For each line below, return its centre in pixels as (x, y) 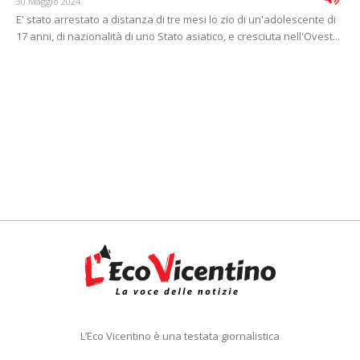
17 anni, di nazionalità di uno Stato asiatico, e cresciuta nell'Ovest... (178, 37)
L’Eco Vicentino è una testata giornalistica (180, 336)
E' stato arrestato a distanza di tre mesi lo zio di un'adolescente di (176, 20)
